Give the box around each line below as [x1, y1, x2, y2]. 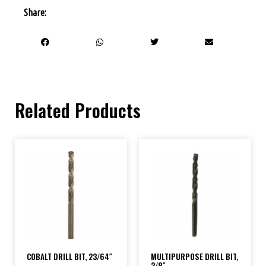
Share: [24, 7, 46, 18]
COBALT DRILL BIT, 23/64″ [27, 251, 112, 263]
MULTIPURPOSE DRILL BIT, [151, 251, 238, 263]
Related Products [15, 96, 141, 123]
